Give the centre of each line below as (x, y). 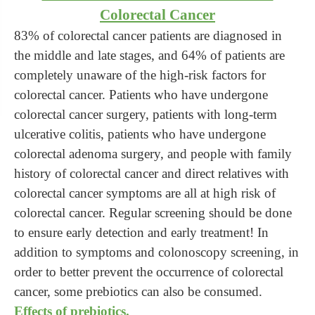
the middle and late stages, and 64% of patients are (149, 55)
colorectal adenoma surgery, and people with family (153, 154)
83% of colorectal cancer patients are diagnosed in (148, 36)
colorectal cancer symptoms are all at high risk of (145, 193)
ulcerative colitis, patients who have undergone (140, 134)
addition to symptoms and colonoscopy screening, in (156, 252)
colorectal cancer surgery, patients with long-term (146, 114)
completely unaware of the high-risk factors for (140, 75)
